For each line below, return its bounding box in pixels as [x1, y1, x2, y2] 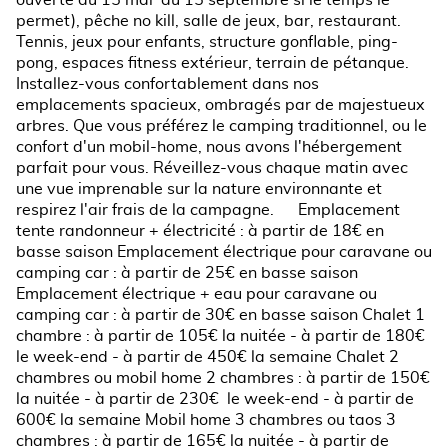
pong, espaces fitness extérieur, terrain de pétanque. [16, 55, 409, 71]
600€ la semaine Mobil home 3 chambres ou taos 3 [16, 412, 396, 428]
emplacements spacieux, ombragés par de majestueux [16, 97, 425, 113]
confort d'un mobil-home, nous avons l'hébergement [16, 139, 402, 155]
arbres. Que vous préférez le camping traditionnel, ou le [16, 118, 427, 134]
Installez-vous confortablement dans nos [16, 76, 319, 92]
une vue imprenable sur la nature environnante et [16, 181, 382, 197]
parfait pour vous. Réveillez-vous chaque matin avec [16, 160, 408, 176]
